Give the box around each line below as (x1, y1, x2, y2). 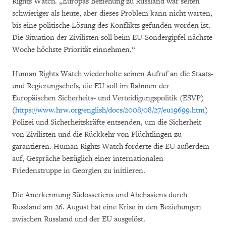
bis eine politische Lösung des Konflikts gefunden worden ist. (12, 21, 210, 30)
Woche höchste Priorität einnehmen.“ (12, 45, 135, 54)
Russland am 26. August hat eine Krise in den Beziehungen (12, 202, 201, 212)
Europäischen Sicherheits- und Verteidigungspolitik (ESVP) (12, 93, 204, 103)
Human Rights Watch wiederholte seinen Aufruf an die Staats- (12, 69, 213, 79)
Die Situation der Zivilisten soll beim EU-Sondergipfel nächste (12, 33, 212, 42)
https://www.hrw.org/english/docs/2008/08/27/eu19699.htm (15, 105, 205, 115)
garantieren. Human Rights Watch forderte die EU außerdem (12, 142, 209, 151)
